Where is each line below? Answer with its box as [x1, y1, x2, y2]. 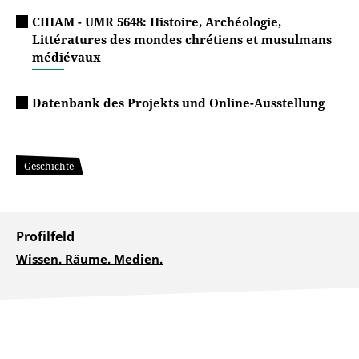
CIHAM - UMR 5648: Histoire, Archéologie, [32, 14, 281, 30]
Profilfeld [16, 228, 75, 245]
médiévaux [32, 49, 101, 65]
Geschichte [24, 159, 74, 173]
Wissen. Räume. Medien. [16, 251, 163, 267]
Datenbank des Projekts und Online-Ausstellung [32, 95, 325, 111]
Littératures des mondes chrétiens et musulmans [32, 31, 332, 47]
